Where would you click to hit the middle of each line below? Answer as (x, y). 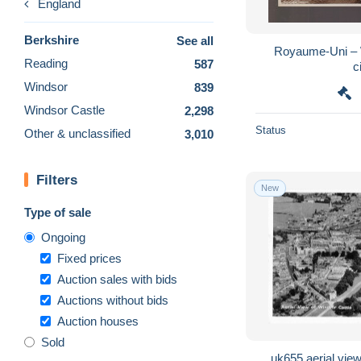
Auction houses (98, 321)
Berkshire (52, 40)
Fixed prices (89, 258)
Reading (46, 64)
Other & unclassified (77, 134)
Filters (57, 180)
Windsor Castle (64, 110)
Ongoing (63, 237)
